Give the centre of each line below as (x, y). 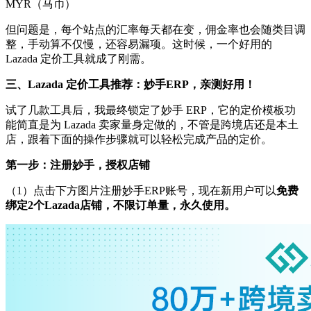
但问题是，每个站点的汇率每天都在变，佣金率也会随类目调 (155, 30)
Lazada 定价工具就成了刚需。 (78, 59)
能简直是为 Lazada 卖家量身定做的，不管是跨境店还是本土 (152, 125)
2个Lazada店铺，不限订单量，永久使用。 (132, 205)
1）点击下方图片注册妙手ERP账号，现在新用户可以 (146, 191)
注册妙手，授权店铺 (100, 165)
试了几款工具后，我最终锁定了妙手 (94, 110)
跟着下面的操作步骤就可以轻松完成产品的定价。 (150, 139)
